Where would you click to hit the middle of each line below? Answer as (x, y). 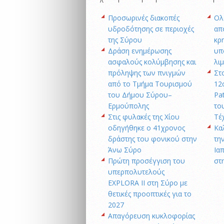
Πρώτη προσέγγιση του (146, 160)
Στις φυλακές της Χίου (144, 116)
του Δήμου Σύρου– (140, 94)
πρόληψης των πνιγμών (147, 72)
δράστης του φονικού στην (152, 138)
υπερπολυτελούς (136, 171)
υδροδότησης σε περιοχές (151, 28)
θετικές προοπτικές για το (150, 193)
